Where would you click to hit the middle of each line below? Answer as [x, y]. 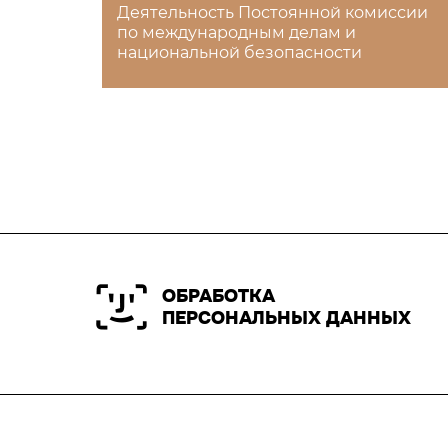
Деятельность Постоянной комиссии [272, 12]
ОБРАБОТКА [219, 296]
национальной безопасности [239, 52]
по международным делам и [236, 32]
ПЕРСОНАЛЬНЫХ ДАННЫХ [287, 318]
